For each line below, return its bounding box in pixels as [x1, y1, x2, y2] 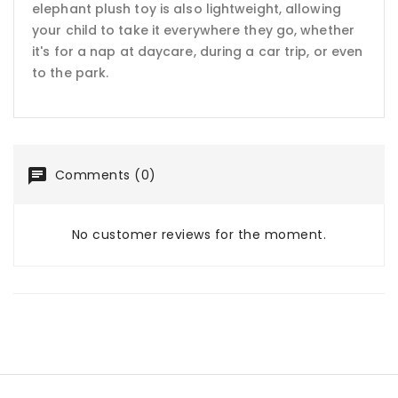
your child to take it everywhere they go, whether [32, 20, 354, 39]
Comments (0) [51, 165, 156, 184]
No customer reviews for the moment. [71, 225, 327, 243]
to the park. [32, 63, 109, 82]
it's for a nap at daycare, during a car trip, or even [32, 42, 363, 60]
